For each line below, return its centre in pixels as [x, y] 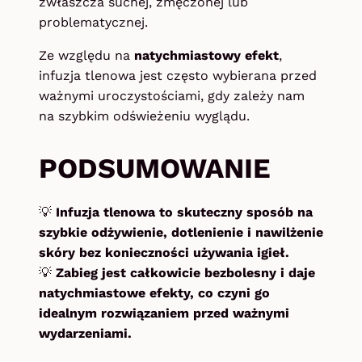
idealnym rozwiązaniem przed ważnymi [164, 313]
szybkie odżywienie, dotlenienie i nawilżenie [181, 232]
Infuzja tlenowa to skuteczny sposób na [184, 212]
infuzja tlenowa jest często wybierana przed [178, 76]
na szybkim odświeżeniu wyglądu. [144, 116]
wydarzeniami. [85, 333]
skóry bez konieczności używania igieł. [164, 252]
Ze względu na [86, 56]
